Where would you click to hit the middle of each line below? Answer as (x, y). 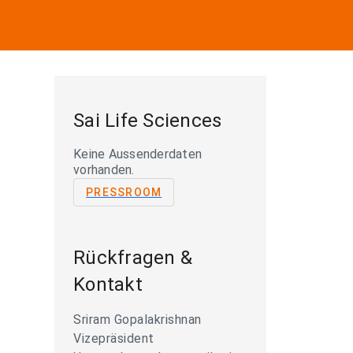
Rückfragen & (133, 258)
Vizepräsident (114, 338)
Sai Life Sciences (148, 121)
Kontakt (108, 284)
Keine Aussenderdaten (137, 154)
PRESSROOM (124, 192)
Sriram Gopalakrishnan (137, 320)
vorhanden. (104, 170)
